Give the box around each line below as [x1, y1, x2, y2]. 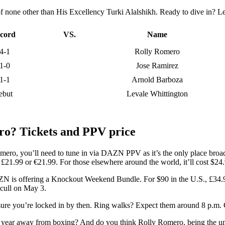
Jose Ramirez [136, 61, 178, 70]
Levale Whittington [126, 89, 188, 98]
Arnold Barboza [131, 75, 183, 84]
